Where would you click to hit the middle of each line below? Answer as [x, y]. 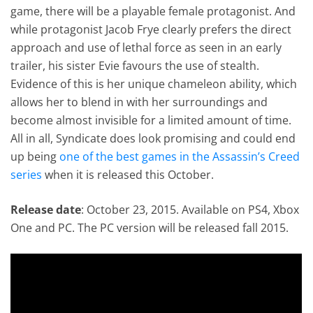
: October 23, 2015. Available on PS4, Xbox [190, 209]
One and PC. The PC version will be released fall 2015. [150, 227]
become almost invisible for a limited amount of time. [151, 120]
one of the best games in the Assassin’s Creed [180, 156]
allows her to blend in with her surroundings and [139, 102]
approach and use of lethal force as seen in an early [146, 47]
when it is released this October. [128, 174]
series [27, 174]
